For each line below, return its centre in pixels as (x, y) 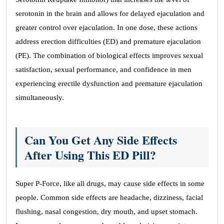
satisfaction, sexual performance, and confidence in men (103, 69)
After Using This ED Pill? (90, 155)
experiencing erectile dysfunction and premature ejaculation (109, 83)
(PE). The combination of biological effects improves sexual (109, 55)
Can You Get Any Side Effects (101, 140)
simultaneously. (40, 97)
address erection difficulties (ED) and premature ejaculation (108, 41)
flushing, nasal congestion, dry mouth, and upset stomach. (106, 211)
